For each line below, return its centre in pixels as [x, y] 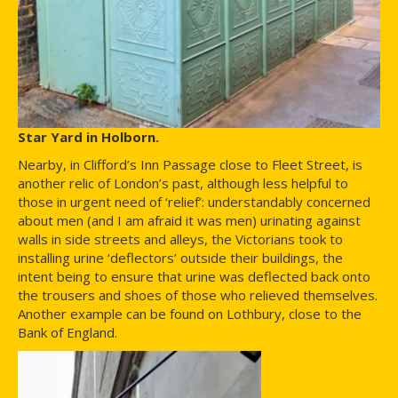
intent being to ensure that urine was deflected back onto [194, 276]
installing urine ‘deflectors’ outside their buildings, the [180, 257]
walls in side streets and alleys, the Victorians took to [180, 239]
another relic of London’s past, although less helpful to [183, 183]
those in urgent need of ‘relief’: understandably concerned [194, 201]
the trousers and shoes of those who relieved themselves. [198, 295]
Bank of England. [68, 332]
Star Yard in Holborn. [88, 136]
